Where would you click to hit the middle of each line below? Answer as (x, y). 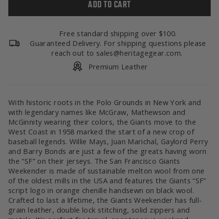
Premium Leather (118, 66)
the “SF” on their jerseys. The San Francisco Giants (94, 161)
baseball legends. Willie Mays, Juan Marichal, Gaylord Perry (108, 141)
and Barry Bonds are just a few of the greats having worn (108, 151)
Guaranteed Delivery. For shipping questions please (118, 43)
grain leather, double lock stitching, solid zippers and (99, 210)
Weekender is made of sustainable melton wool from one (107, 171)
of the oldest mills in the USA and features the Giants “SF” (107, 180)
